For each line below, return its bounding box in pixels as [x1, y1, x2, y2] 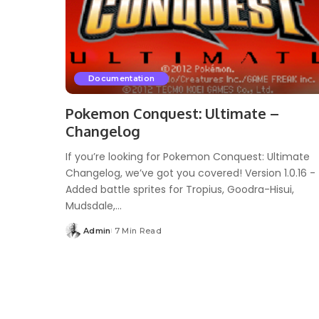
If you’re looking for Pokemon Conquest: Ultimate [66, 149, 310, 164]
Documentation [88, 73, 155, 83]
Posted [65, 231, 97, 241]
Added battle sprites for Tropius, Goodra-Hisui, [66, 182, 294, 197]
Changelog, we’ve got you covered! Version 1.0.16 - [66, 165, 315, 180]
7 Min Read [114, 225, 162, 236]
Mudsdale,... [66, 198, 122, 213]
